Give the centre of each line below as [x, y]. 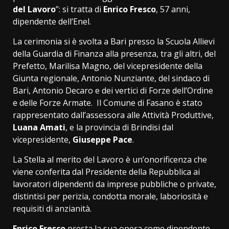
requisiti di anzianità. [52, 208]
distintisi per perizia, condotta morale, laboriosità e [110, 196]
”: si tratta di [79, 9]
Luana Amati [39, 127]
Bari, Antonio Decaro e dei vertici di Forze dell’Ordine [113, 90]
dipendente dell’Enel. [52, 21]
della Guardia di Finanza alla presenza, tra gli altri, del [114, 53]
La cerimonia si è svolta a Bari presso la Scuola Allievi [114, 41]
